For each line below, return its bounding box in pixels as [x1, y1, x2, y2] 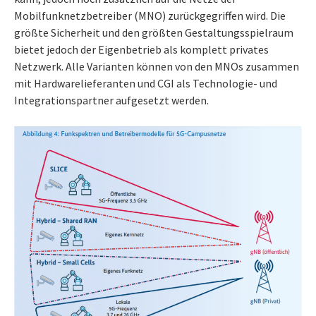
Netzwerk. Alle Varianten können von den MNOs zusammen [14, 59, 299, 74]
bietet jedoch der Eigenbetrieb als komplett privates [14, 42, 269, 57]
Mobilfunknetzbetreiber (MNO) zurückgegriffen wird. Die [14, 8, 286, 23]
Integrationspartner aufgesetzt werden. [14, 93, 209, 108]
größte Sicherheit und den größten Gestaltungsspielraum [14, 25, 293, 40]
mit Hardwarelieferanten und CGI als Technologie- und [14, 76, 277, 91]
